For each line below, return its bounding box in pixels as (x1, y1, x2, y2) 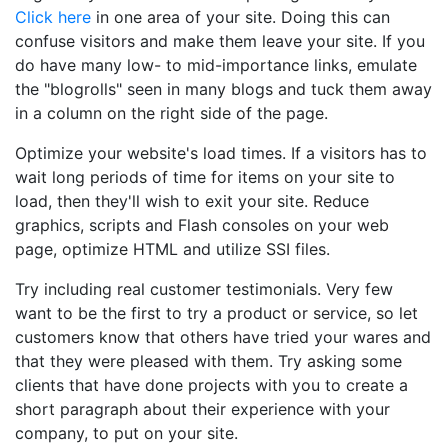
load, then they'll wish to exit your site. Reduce (15, 191, 369, 211)
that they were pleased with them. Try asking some (15, 351, 402, 371)
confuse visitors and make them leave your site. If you (15, 31, 425, 51)
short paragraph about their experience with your (15, 399, 390, 419)
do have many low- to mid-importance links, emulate (15, 55, 417, 75)
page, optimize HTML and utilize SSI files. (15, 239, 330, 259)
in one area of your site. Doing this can (91, 7, 390, 27)
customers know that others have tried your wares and (15, 327, 431, 347)
